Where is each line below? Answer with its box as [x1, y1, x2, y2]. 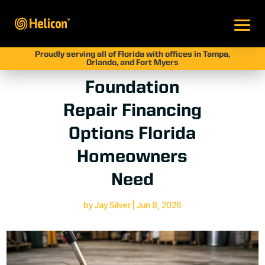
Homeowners [77, 148, 188, 166]
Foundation [85, 79, 180, 97]
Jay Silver [94, 200, 131, 210]
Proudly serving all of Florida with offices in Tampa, [34, 50, 230, 59]
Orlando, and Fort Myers [86, 59, 179, 67]
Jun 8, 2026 [136, 200, 182, 210]
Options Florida [69, 125, 196, 143]
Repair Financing [63, 102, 202, 120]
